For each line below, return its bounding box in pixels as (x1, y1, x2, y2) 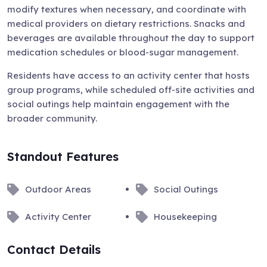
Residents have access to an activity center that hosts (7, 70, 250, 81)
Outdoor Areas (25, 184, 91, 195)
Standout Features (7, 149, 119, 164)
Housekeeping (154, 211, 218, 222)
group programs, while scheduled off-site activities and (7, 84, 254, 95)
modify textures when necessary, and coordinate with (7, 4, 246, 15)
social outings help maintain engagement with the (7, 98, 229, 110)
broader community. (7, 113, 97, 124)
